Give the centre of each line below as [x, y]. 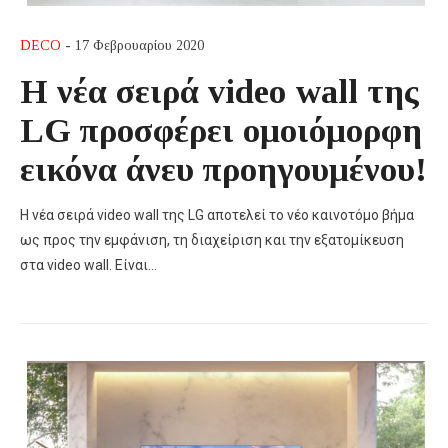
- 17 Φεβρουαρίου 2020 [132, 46]
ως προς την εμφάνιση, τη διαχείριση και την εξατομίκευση [212, 240]
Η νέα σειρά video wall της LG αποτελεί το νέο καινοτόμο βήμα [217, 215]
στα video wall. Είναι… [88, 265]
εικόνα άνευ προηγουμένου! [223, 169]
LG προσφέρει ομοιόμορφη [221, 130]
